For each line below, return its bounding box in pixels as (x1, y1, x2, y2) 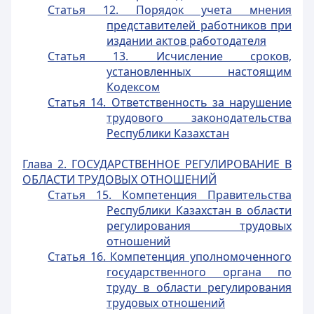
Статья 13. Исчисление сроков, (48, 48, 292, 64)
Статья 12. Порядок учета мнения (48, 2, 292, 18)
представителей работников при (107, 18, 292, 33)
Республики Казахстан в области (107, 203, 292, 218)
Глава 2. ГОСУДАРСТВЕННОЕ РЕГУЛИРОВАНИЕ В (22, 156, 292, 172)
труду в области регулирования (107, 280, 292, 295)
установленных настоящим (107, 64, 292, 79)
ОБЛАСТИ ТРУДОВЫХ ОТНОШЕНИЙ (22, 172, 217, 187)
